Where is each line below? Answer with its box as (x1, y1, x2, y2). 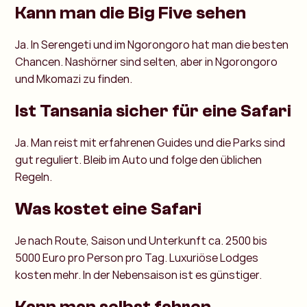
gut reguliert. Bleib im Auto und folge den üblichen (15, 152, 262, 168)
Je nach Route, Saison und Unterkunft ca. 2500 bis (15, 233, 268, 249)
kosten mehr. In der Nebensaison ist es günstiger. (15, 267, 262, 283)
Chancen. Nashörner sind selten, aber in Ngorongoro (15, 54, 278, 70)
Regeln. (15, 169, 53, 185)
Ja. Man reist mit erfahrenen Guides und (15, 135, 214, 151)
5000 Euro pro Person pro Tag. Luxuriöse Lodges (15, 250, 259, 266)
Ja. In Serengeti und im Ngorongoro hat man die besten (15, 37, 289, 53)
